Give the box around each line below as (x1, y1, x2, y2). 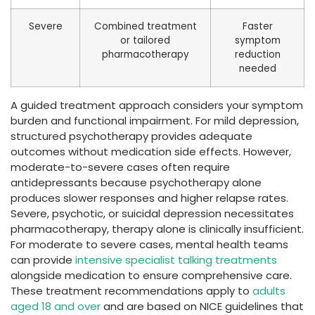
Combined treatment (94, 20, 197, 34)
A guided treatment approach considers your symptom (11, 98, 303, 113)
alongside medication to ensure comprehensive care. (11, 268, 292, 283)
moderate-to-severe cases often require (11, 160, 230, 175)
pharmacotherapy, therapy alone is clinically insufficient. (11, 221, 304, 237)
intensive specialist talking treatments (75, 252, 277, 268)
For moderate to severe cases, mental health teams (11, 237, 288, 252)
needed (238, 62, 276, 76)
